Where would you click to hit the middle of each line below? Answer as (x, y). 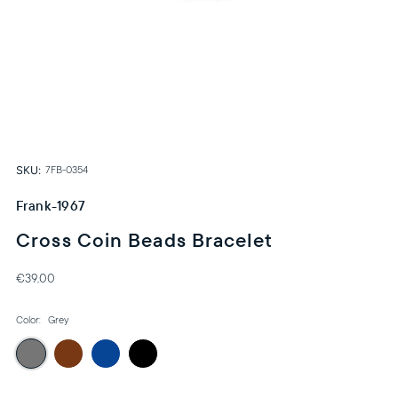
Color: (30, 321)
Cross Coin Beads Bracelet (144, 240)
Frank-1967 (51, 206)
